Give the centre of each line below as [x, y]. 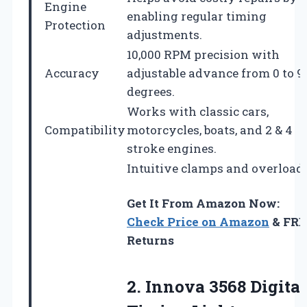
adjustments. [164, 34]
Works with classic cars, [198, 111]
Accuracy [72, 73]
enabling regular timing [197, 16]
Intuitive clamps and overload [215, 168]
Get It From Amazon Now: [203, 203]
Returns [150, 240]
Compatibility [85, 130]
